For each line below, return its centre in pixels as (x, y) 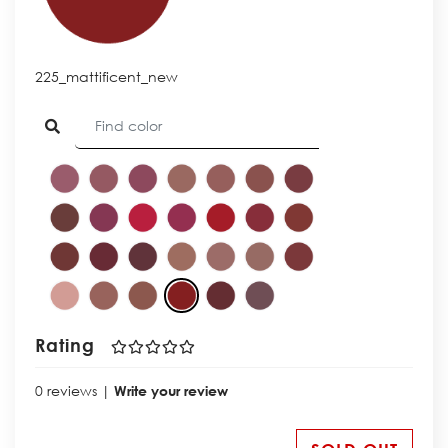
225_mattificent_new (106, 76)
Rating (68, 344)
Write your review (171, 390)
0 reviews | (74, 390)
